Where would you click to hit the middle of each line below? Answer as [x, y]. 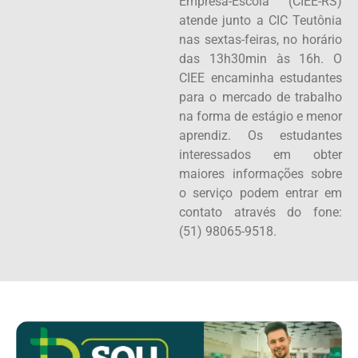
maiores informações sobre [261, 173]
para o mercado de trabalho [261, 97]
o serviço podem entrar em [261, 193]
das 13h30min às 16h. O [261, 58]
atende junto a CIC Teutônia [261, 20]
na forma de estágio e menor [261, 116]
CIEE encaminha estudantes [261, 78]
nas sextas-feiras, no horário [261, 39]
